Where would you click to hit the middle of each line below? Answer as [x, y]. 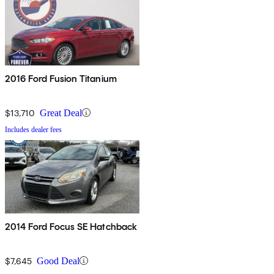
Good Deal [58, 261]
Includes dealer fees [33, 129]
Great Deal [61, 113]
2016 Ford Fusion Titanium [61, 78]
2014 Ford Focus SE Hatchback [71, 226]
